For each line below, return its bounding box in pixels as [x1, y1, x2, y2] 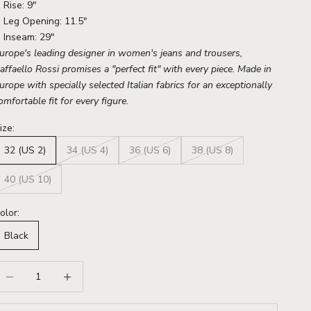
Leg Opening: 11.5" [3, 14, 88, 28]
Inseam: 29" [3, 30, 56, 44]
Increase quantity [51, 262, 128, 276]
